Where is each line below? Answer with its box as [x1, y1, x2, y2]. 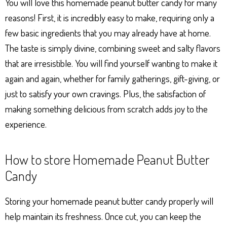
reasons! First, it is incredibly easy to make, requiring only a [5, 11, 214, 24]
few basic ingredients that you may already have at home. [5, 26, 211, 39]
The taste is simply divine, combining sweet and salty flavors [5, 42, 220, 54]
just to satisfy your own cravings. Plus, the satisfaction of [5, 87, 206, 100]
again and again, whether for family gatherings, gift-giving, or [5, 72, 220, 85]
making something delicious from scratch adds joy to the [5, 102, 208, 115]
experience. [5, 118, 47, 130]
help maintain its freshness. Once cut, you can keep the [5, 210, 201, 222]
